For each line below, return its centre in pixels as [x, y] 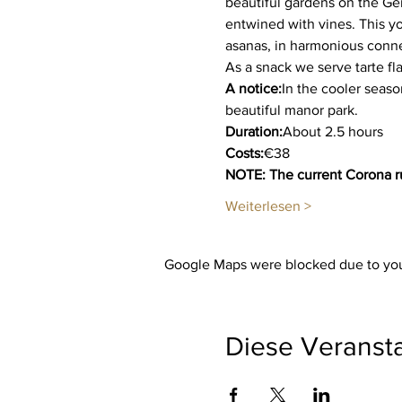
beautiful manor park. [291, 109]
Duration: [253, 131]
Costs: [244, 153]
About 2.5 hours [332, 131]
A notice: [253, 88]
